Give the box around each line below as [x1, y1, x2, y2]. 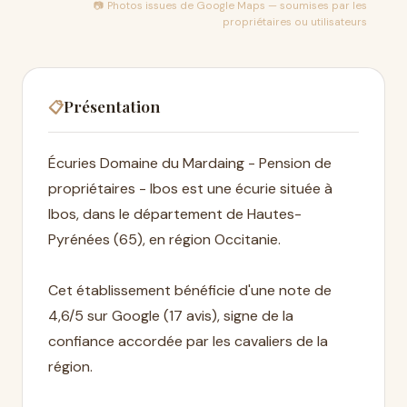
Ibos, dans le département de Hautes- [48, 204, 302, 223]
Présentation [64, 95, 160, 116]
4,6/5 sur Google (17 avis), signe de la [48, 306, 293, 325]
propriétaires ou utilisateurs [223, 15, 367, 29]
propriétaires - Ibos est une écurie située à [48, 179, 333, 198]
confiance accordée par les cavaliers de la [48, 332, 328, 351]
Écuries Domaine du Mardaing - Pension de [48, 154, 332, 173]
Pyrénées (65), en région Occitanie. [48, 230, 281, 249]
